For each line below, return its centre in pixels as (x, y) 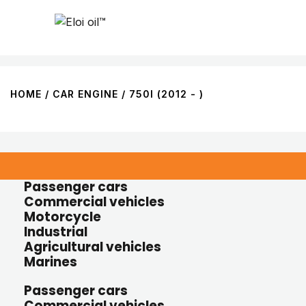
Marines (51, 262)
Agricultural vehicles (93, 247)
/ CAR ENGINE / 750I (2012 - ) (123, 94)
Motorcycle (62, 217)
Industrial (56, 232)
